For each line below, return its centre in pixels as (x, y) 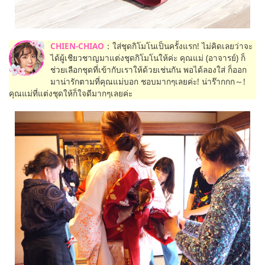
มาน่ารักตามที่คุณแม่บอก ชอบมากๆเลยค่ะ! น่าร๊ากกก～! (148, 81)
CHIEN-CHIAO (77, 46)
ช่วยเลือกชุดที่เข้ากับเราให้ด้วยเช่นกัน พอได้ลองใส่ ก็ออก (148, 69)
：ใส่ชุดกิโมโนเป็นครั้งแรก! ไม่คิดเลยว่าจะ (178, 46)
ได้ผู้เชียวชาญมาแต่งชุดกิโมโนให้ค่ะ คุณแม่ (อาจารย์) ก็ (148, 57)
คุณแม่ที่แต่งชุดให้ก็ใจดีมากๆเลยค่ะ (71, 93)
